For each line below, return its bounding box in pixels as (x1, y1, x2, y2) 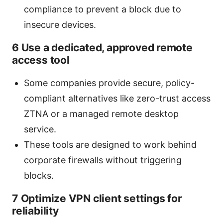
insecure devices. (24, 19, 96, 30)
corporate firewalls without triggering (24, 155, 182, 166)
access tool (12, 54, 70, 67)
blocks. (24, 170, 54, 181)
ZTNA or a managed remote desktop (24, 109, 179, 119)
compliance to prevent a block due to (24, 4, 181, 15)
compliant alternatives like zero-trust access (24, 93, 211, 104)
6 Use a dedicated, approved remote (12, 41, 193, 54)
